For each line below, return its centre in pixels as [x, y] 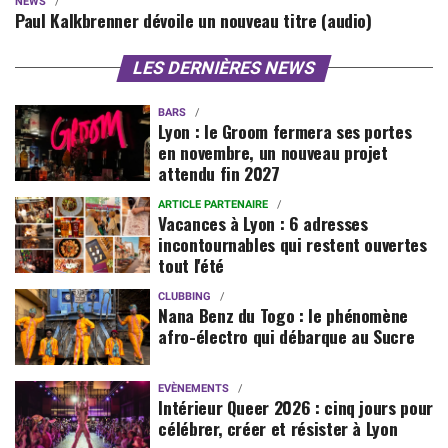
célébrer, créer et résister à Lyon [278, 427]
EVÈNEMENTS [194, 388]
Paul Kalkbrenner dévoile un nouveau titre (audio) [193, 19]
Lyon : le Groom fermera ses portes [285, 130]
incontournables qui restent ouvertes [292, 243]
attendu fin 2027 [219, 172]
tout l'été [191, 264]
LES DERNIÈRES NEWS [224, 67]
